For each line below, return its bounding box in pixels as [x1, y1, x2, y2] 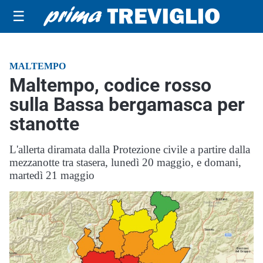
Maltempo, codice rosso [9, 74, 211, 96]
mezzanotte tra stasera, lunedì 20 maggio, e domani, [9, 156, 241, 168]
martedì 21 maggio [9, 169, 95, 181]
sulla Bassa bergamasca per [9, 93, 245, 116]
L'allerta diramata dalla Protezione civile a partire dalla [9, 143, 250, 156]
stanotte [9, 113, 79, 135]
